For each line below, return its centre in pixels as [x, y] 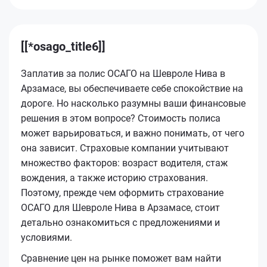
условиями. [46, 237]
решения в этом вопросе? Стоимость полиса [121, 118]
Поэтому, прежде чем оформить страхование [122, 193]
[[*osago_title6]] [63, 46]
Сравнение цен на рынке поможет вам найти [121, 258]
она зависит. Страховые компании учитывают [125, 148]
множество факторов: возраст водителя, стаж [124, 163]
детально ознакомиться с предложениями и [120, 222]
